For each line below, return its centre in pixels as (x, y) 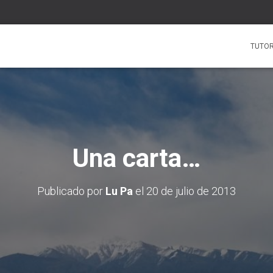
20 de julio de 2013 (191, 191)
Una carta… (136, 158)
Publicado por (71, 191)
